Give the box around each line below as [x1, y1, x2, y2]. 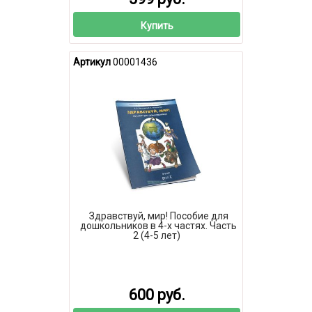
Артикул [73, 56, 111, 68]
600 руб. [128, 286, 185, 304]
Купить [140, 19, 173, 31]
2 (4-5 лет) [133, 229, 180, 241]
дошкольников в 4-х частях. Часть [80, 219, 237, 231]
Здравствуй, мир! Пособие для [88, 210, 228, 221]
